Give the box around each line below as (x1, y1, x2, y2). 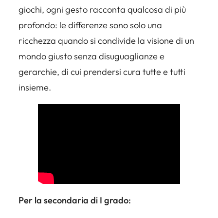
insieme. (18, 81, 51, 93)
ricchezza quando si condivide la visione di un (18, 35, 194, 46)
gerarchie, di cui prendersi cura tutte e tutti (18, 66, 185, 77)
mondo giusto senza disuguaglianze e (18, 50, 164, 62)
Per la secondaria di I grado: (18, 195, 131, 206)
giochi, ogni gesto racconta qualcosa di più (18, 3, 186, 15)
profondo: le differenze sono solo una (18, 19, 162, 31)
